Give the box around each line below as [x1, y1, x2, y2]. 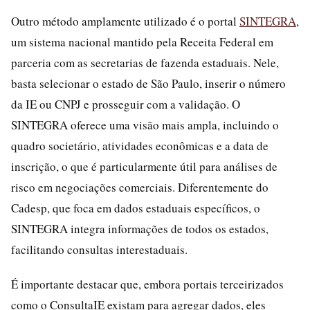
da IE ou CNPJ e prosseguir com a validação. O [11, 96, 240, 112]
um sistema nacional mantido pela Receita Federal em [11, 34, 273, 50]
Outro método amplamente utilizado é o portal [11, 13, 239, 29]
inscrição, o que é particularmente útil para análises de [11, 158, 277, 174]
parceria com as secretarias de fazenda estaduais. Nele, [11, 55, 279, 71]
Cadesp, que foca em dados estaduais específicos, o [11, 200, 260, 216]
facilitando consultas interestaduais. [11, 241, 188, 257]
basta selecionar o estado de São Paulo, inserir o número [11, 75, 286, 91]
